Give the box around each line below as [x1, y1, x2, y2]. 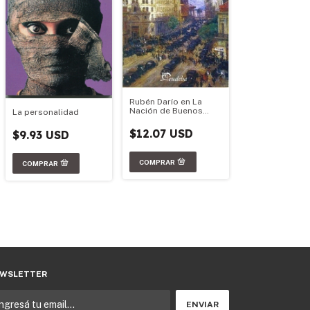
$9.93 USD [12, 128, 69, 143]
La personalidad [12, 107, 79, 118]
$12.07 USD [129, 127, 193, 141]
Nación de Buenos [129, 106, 203, 116]
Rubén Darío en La [129, 97, 202, 107]
